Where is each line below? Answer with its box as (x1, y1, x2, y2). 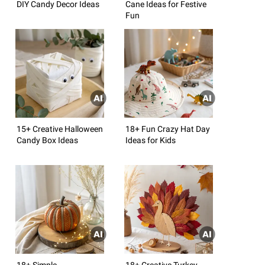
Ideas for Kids (125, 135, 176, 145)
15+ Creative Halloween (17, 124, 103, 134)
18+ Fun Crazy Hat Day (125, 124, 210, 134)
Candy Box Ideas (17, 135, 78, 145)
